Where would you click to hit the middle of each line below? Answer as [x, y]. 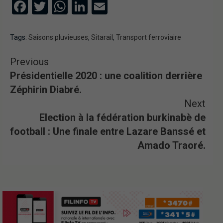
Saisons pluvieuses [58, 37]
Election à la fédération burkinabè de [122, 117]
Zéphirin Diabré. [46, 89]
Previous [29, 61]
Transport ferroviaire [149, 37]
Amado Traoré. [171, 145]
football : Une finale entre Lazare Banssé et [108, 131]
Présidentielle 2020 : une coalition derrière [106, 75]
